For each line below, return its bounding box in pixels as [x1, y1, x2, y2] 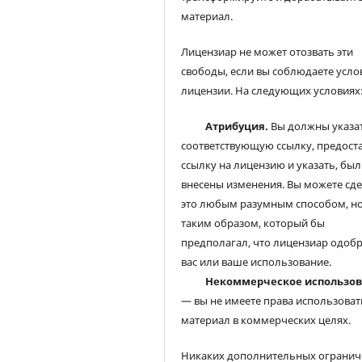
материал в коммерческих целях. [181, 313, 351, 328]
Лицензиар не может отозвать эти [181, 44, 354, 60]
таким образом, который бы [181, 216, 326, 231]
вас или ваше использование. [181, 255, 332, 270]
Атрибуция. [205, 119, 269, 134]
